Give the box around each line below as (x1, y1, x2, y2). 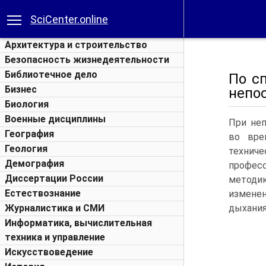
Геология (5, 143, 47, 154)
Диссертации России (5, 173, 103, 184)
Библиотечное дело (5, 69, 97, 80)
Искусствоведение (5, 246, 93, 258)
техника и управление (5, 232, 105, 243)
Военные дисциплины (5, 113, 106, 125)
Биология (5, 99, 49, 110)
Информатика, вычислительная (5, 217, 152, 229)
